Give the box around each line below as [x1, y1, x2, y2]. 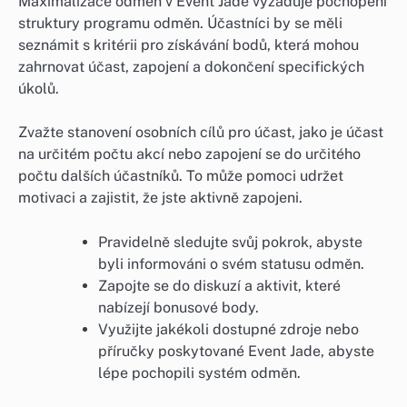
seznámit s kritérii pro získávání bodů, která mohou [18, 36, 359, 55]
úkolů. [18, 80, 59, 98]
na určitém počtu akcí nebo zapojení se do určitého [18, 145, 361, 164]
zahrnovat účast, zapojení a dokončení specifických [18, 58, 364, 76]
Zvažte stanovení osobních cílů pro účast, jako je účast [18, 124, 383, 142]
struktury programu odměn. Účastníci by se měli [18, 15, 342, 33]
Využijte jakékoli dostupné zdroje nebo [98, 320, 359, 338]
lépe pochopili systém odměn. [98, 363, 301, 382]
